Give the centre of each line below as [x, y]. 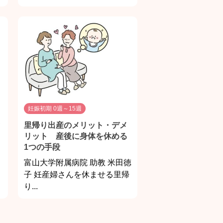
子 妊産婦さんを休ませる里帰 [77, 175]
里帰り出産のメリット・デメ [76, 125]
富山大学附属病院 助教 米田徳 [78, 163]
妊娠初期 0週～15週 [55, 109]
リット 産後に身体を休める [76, 136]
